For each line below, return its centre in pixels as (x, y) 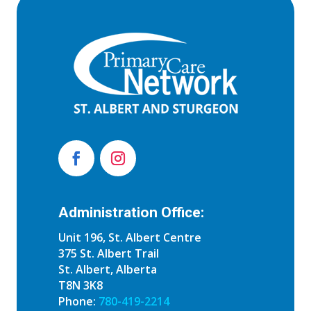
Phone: (78, 302)
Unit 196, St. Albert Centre (130, 238)
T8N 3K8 (81, 286)
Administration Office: (131, 213)
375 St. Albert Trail (109, 254)
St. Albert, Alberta (108, 270)
